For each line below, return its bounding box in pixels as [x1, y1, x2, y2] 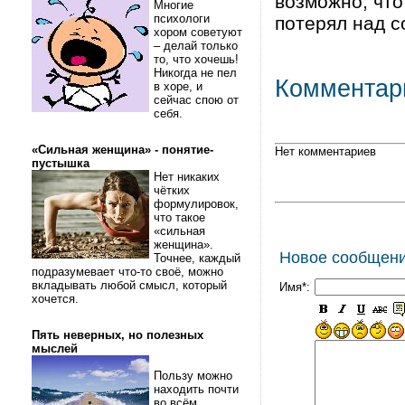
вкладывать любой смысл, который [32, 278, 227, 292]
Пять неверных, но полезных [32, 328, 203, 342]
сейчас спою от [154, 93, 239, 107]
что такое [154, 211, 205, 224]
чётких [154, 184, 190, 197]
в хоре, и [154, 80, 202, 93]
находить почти [154, 382, 239, 396]
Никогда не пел [154, 66, 237, 80]
